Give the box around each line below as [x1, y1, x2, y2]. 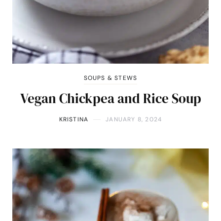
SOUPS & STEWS [83, 74, 138, 82]
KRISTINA [59, 115, 89, 124]
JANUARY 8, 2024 [106, 115, 162, 124]
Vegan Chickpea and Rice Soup [20, 89, 201, 108]
